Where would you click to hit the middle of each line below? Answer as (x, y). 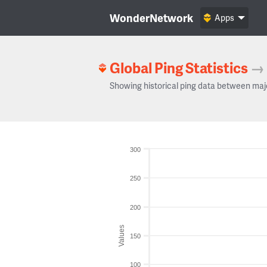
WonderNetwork (151, 18)
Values (122, 235)
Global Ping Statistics (179, 68)
